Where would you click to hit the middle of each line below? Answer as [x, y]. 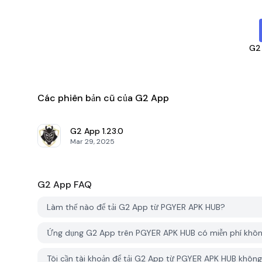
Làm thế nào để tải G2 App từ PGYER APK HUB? [136, 207]
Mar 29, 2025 [92, 142]
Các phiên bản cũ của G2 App [103, 98]
